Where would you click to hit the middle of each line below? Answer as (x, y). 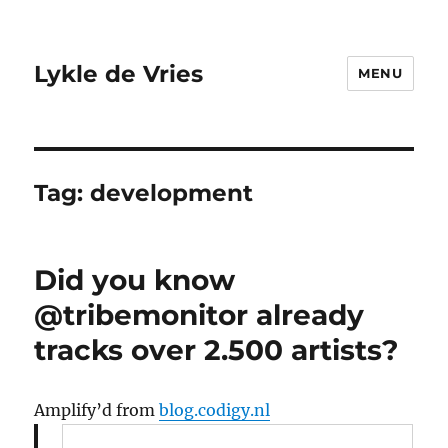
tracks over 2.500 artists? (216, 350)
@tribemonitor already (199, 315)
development (172, 193)
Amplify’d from (97, 410)
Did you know (135, 280)
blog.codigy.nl (215, 410)
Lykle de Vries (119, 73)
